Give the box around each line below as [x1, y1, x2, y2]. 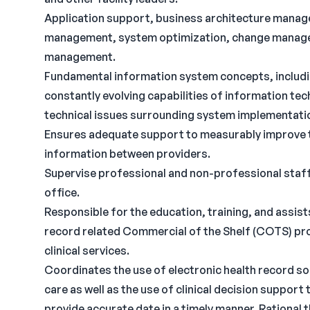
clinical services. [44, 244, 129, 257]
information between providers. [44, 147, 210, 161]
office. [44, 185, 80, 199]
